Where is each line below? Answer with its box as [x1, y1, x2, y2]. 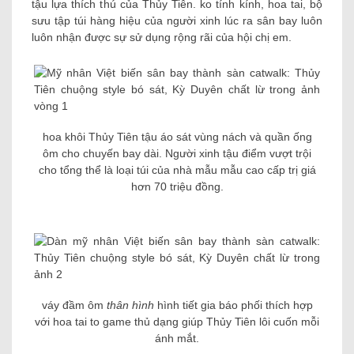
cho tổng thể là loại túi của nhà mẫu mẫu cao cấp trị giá [38, 164, 316, 177]
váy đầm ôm [41, 299, 107, 312]
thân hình [106, 299, 154, 312]
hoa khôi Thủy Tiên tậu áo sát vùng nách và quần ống [42, 130, 312, 144]
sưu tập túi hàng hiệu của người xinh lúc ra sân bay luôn [32, 14, 322, 28]
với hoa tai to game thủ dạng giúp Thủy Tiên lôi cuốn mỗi [35, 315, 319, 329]
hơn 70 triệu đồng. [130, 180, 224, 194]
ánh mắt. [155, 332, 199, 345]
